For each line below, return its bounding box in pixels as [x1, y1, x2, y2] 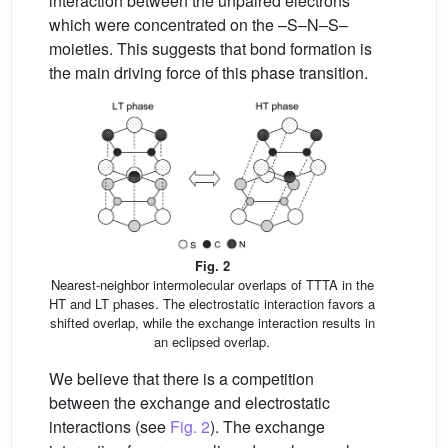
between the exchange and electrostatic [49, 391, 330, 415]
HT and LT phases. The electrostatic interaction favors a [49, 294, 375, 314]
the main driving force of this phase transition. [49, 61, 368, 85]
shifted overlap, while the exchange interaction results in [49, 313, 375, 333]
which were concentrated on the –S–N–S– [49, 13, 348, 37]
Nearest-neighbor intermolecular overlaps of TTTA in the [50, 275, 374, 295]
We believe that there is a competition [49, 367, 314, 391]
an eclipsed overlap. [154, 332, 270, 352]
